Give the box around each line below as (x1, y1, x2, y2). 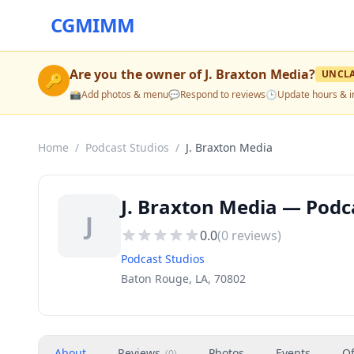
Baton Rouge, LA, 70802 (121, 271, 246, 286)
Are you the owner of (70, 66, 205, 83)
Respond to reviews (180, 88, 265, 101)
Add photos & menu (81, 88, 168, 101)
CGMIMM (51, 12, 135, 38)
